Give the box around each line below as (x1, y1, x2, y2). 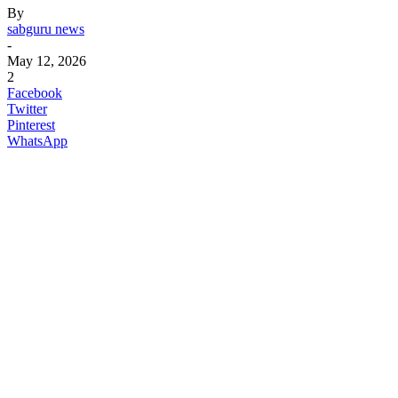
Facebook (7, 84, 62, 100)
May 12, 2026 (7, 52, 86, 68)
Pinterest (7, 116, 55, 132)
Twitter (7, 100, 47, 116)
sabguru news (7, 20, 84, 36)
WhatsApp (7, 132, 68, 148)
